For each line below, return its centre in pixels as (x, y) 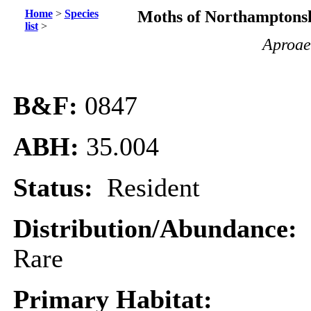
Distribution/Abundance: (159, 229)
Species (81, 14)
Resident (153, 188)
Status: (60, 188)
